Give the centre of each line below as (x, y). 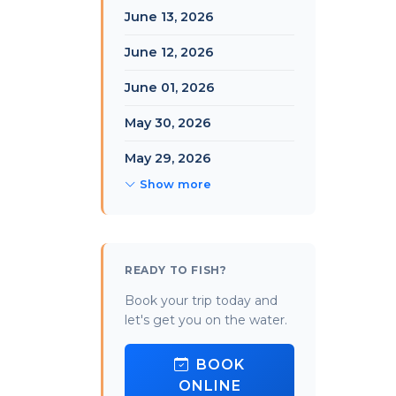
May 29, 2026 (168, 158)
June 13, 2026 (169, 17)
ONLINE (209, 386)
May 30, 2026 (168, 123)
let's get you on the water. (206, 320)
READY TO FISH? (176, 270)
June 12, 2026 (169, 52)
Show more (175, 184)
